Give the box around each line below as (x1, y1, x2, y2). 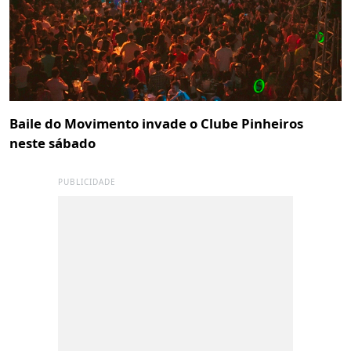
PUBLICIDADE (58, 175, 116, 187)
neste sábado (9, 133, 96, 152)
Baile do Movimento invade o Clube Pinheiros (9, 114, 303, 132)
